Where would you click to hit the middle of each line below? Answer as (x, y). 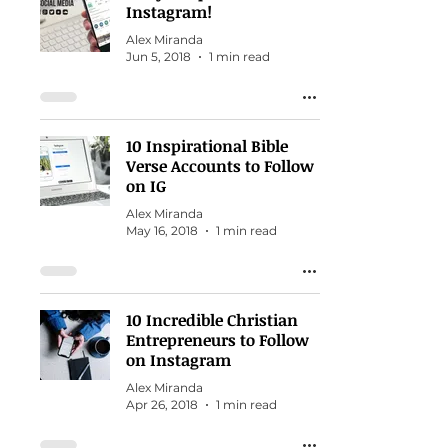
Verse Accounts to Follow (220, 166)
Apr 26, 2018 (162, 404)
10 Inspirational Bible (207, 146)
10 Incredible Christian (212, 320)
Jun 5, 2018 (158, 56)
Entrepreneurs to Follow (217, 340)
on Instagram (178, 360)
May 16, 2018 (162, 230)
